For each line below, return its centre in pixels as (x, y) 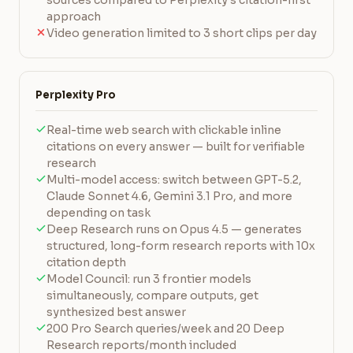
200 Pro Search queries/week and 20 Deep (165, 329)
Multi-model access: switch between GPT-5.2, (174, 180)
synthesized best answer (116, 312)
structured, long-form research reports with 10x (181, 246)
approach (74, 17)
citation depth (86, 262)
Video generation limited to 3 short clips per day (182, 33)
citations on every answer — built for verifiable (176, 147)
